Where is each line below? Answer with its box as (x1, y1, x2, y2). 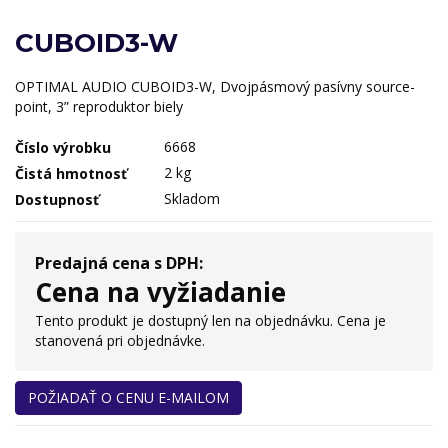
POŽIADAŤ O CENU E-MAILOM (28, 387, 229, 407)
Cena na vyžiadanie (35, 273, 286, 310)
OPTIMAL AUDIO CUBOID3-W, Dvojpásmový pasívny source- (15, 76, 415, 96)
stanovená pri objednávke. (35, 330, 205, 350)
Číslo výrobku (15, 138, 111, 158)
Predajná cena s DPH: (35, 251, 203, 274)
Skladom (164, 189, 221, 209)
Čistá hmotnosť (15, 164, 127, 184)
